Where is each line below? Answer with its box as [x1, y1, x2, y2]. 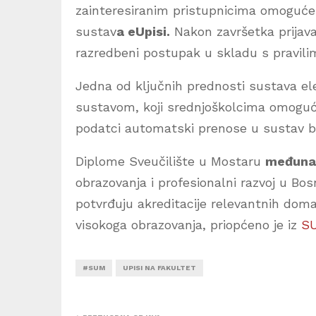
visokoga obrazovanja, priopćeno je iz [75, 217, 301, 233]
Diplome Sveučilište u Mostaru [75, 154, 265, 169]
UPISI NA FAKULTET [123, 264, 196, 272]
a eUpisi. [116, 24, 170, 39]
